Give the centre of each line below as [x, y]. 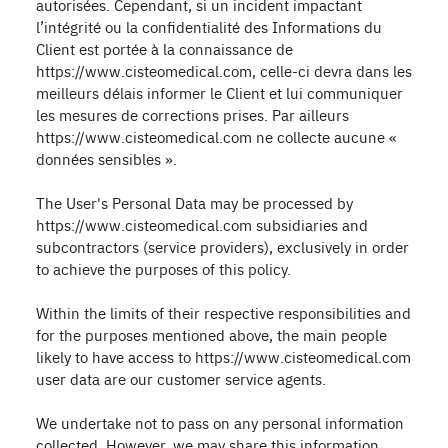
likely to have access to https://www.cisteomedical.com [223, 356]
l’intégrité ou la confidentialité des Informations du [209, 26]
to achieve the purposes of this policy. [163, 268]
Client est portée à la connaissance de [164, 48]
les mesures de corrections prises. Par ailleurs [192, 114]
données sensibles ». [106, 158]
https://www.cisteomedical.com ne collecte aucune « [216, 136]
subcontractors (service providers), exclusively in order [222, 246]
